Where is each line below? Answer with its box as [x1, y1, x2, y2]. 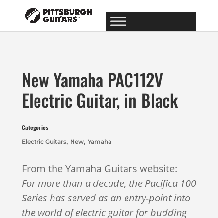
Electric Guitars [21, 138, 66, 145]
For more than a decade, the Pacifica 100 [21, 177, 196, 190]
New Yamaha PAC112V [21, 67, 163, 92]
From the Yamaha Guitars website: [21, 162, 177, 175]
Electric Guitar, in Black [21, 87, 178, 112]
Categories [21, 123, 48, 131]
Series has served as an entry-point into [21, 191, 190, 204]
